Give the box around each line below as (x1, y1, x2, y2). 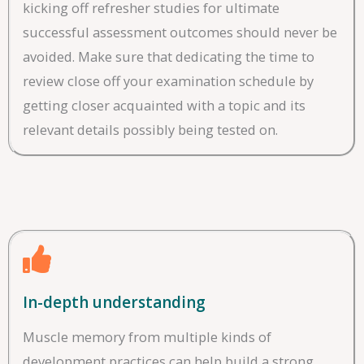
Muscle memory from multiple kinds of (23, 327, 271, 347)
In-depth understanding (23, 292, 206, 314)
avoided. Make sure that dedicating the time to (23, 47, 314, 67)
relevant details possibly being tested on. (23, 120, 278, 140)
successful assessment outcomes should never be (23, 23, 337, 42)
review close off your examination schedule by (23, 71, 314, 91)
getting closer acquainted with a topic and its (23, 96, 305, 115)
